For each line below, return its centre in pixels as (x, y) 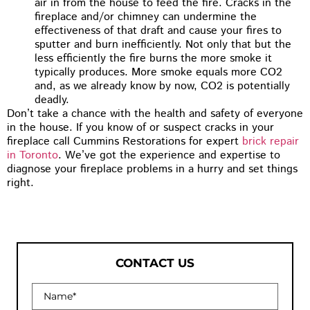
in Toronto (33, 156)
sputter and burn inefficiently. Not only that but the (163, 45)
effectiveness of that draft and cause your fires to (158, 31)
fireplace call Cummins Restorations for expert (125, 142)
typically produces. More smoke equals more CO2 (158, 73)
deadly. (52, 100)
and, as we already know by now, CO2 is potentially (162, 86)
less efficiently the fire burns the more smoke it (153, 59)
